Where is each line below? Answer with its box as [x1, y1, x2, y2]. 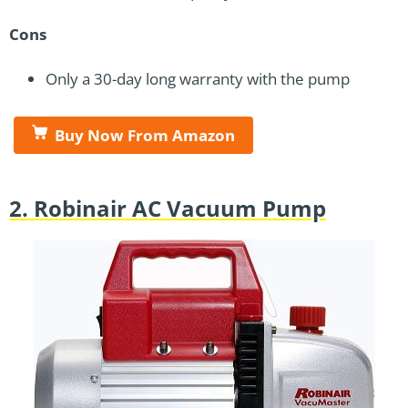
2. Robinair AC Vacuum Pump [9, 193, 326, 224]
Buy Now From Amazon [55, 125, 235, 147]
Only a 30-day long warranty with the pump [46, 68, 350, 90]
